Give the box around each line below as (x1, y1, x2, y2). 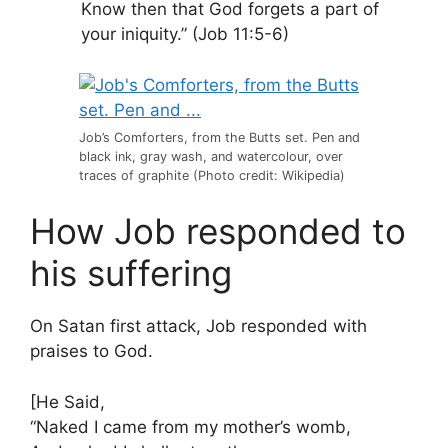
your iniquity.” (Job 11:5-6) (81, 24, 289, 44)
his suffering (30, 252, 232, 294)
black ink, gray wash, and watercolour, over (79, 148, 343, 164)
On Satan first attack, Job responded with (30, 316, 367, 336)
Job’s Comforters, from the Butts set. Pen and (79, 129, 360, 145)
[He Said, (30, 391, 105, 412)
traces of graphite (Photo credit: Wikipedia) (79, 167, 345, 183)
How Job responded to (30, 210, 406, 252)
